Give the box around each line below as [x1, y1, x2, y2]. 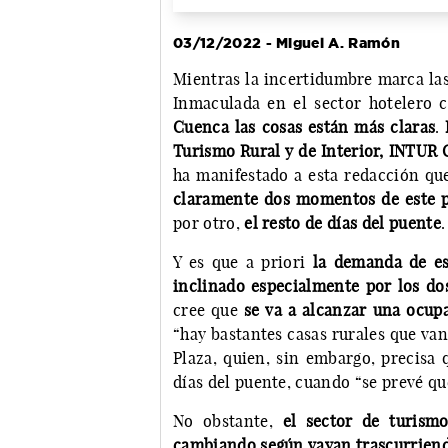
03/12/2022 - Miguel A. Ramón [173, 35, 400, 52]
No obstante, [173, 411, 283, 432]
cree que [173, 300, 244, 321]
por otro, [173, 213, 245, 234]
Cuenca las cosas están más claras [173, 117, 436, 138]
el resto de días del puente [244, 213, 441, 234]
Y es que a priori [173, 252, 313, 273]
